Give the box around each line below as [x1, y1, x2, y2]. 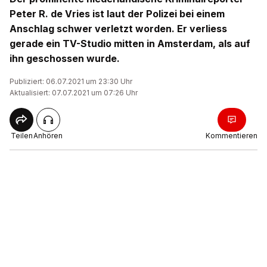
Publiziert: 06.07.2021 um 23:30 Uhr [10, 77, 132, 86]
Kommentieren [206, 131, 257, 140]
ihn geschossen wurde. [10, 52, 120, 64]
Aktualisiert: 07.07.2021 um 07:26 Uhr [10, 88, 138, 97]
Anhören [33, 131, 63, 140]
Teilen [10, 131, 33, 140]
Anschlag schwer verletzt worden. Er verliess [10, 23, 227, 35]
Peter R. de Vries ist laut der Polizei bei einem [10, 8, 225, 20]
